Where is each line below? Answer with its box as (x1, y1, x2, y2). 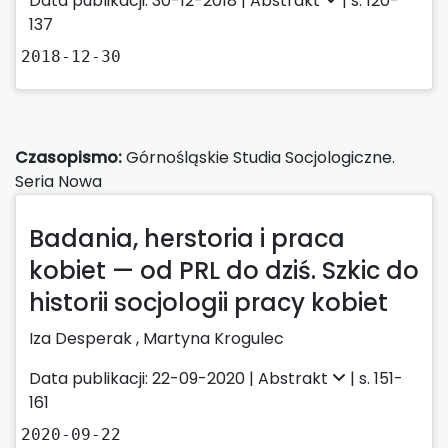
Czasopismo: (15, 145, 122, 169)
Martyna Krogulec (143, 326, 284, 350)
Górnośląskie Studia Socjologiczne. (122, 145, 395, 169)
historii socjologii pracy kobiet (29, 285, 388, 319)
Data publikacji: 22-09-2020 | (29, 366, 258, 390)
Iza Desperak (29, 326, 136, 350)
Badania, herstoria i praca (29, 221, 345, 255)
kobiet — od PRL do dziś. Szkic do (29, 253, 419, 287)
